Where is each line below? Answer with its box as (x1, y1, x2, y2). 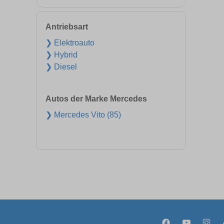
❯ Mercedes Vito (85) (45, 110, 121, 119)
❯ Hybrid (45, 50, 77, 59)
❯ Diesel (45, 62, 77, 71)
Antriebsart (45, 22, 88, 31)
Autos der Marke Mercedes (45, 94, 147, 103)
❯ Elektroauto (45, 38, 94, 47)
